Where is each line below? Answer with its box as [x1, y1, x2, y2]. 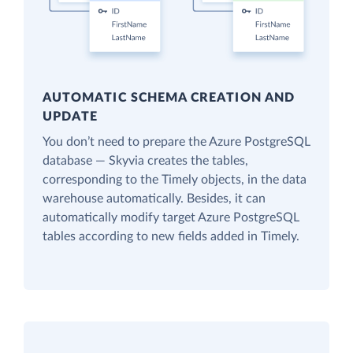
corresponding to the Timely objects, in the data [43, 173, 307, 187]
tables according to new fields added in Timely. [43, 230, 299, 243]
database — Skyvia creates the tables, [43, 154, 248, 168]
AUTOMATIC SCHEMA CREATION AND [43, 91, 295, 105]
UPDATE [43, 110, 98, 124]
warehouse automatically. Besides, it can [43, 192, 266, 206]
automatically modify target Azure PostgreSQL [43, 211, 299, 225]
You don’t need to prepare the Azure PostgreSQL [43, 136, 310, 149]
